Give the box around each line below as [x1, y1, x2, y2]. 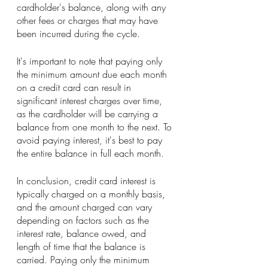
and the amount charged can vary [17, 200, 155, 214]
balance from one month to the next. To [17, 120, 175, 134]
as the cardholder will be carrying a [17, 107, 161, 121]
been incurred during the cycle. [17, 27, 140, 41]
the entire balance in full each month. [17, 147, 164, 160]
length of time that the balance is [17, 240, 148, 254]
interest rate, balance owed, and [17, 227, 149, 240]
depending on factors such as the [17, 214, 152, 227]
